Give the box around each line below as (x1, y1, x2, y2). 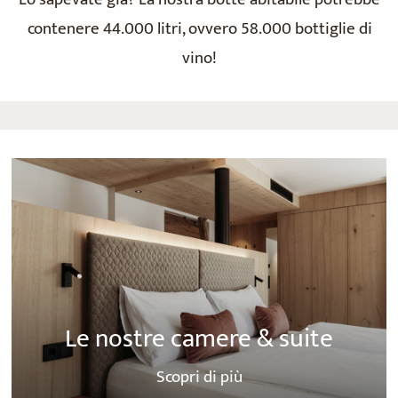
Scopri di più (155, 362, 243, 392)
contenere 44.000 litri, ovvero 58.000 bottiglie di (27, 14, 372, 43)
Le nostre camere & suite (65, 317, 333, 361)
